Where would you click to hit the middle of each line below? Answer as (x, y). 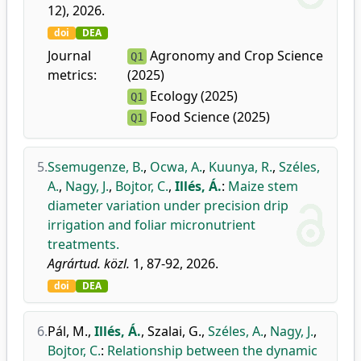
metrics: (72, 75)
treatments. (83, 244)
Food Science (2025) (209, 117)
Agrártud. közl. (89, 263)
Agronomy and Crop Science (235, 56)
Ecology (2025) (193, 96)
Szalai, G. (174, 331)
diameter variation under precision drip (168, 205)
